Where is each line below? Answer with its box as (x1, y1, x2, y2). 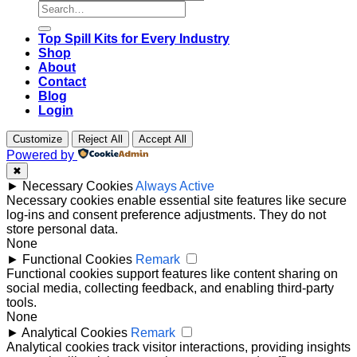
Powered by (6, 147, 74, 162)
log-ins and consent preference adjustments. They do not (6, 207, 326, 222)
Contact (38, 74, 86, 88)
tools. (6, 295, 37, 309)
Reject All (78, 132, 123, 145)
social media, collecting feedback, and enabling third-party (6, 280, 334, 295)
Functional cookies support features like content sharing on (6, 266, 338, 280)
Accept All (139, 132, 186, 145)
